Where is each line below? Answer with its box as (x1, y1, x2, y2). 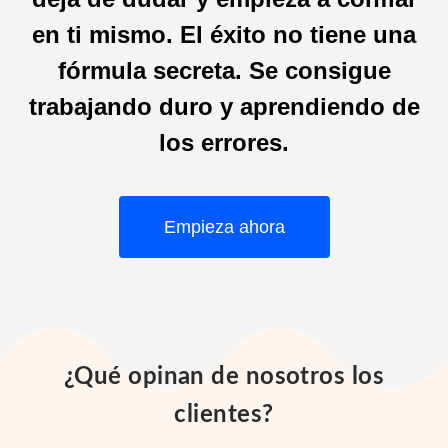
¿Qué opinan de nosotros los (63, 365, 385, 389)
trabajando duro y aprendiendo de (28, 93, 420, 120)
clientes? (174, 403, 274, 427)
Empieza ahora (163, 217, 285, 237)
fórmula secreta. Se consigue (57, 57, 391, 84)
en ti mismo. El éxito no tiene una (32, 21, 416, 48)
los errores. (159, 129, 289, 156)
